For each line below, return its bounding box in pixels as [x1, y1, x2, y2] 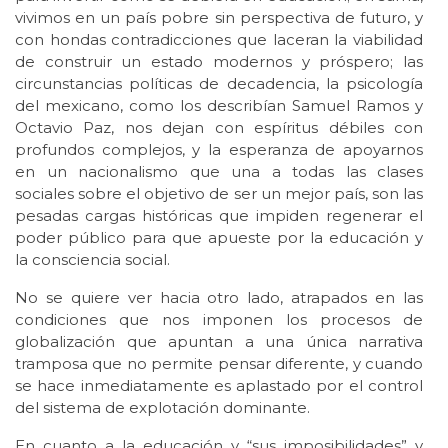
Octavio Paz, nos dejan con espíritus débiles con [15, 118, 423, 138]
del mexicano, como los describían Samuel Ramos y [15, 96, 423, 116]
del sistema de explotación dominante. [15, 398, 310, 418]
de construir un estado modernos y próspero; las [15, 52, 423, 72]
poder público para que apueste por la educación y [15, 228, 423, 248]
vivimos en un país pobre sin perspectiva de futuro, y [15, 8, 423, 28]
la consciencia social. [15, 250, 170, 270]
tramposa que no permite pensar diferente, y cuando [15, 354, 423, 374]
